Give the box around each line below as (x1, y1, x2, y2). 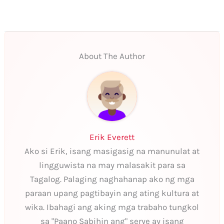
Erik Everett (89, 131, 134, 142)
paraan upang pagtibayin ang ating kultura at (25, 187, 199, 198)
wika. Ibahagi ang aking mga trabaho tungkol (25, 201, 199, 212)
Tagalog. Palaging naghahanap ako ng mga (29, 173, 194, 184)
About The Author (79, 50, 145, 61)
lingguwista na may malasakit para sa (38, 159, 185, 170)
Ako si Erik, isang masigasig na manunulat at (24, 145, 199, 156)
